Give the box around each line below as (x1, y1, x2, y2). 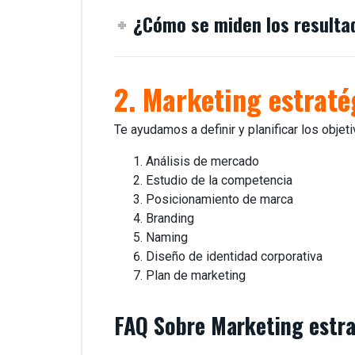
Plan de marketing (146, 267, 246, 283)
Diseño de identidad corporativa (146, 248, 323, 264)
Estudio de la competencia (146, 172, 292, 188)
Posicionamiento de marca (146, 191, 293, 207)
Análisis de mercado (146, 153, 259, 169)
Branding (146, 210, 194, 226)
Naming (146, 229, 188, 245)
